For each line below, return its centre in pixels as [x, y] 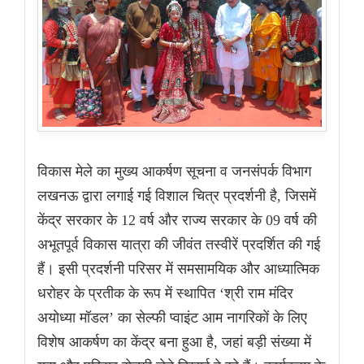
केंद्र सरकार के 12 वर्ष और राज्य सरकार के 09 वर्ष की [177, 221]
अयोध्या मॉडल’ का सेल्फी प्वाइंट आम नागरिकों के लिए [172, 318]
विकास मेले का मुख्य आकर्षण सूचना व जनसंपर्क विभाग [174, 172]
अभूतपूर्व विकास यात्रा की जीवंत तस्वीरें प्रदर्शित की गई [179, 245]
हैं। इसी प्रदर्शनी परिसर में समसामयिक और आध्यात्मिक [178, 269]
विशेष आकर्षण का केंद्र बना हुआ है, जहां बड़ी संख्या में [174, 342]
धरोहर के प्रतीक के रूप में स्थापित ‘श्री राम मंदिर [165, 294]
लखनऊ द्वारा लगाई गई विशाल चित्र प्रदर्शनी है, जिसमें [177, 196]
